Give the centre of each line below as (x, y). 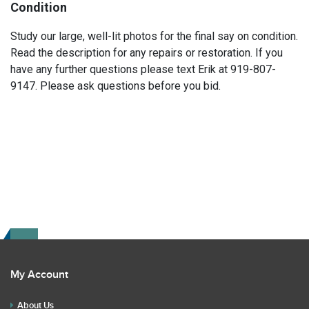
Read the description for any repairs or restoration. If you (147, 53)
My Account (39, 275)
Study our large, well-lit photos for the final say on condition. (154, 36)
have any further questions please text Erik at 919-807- (143, 69)
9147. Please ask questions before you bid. (116, 86)
